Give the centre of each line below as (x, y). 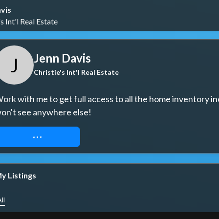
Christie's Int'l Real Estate (76, 72)
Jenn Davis (62, 58)
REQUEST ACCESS (37, 137)
